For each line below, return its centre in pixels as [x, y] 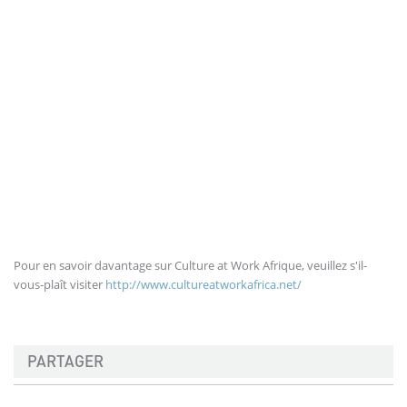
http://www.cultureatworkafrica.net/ [203, 284]
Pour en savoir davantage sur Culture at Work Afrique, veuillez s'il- [190, 265]
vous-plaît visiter [60, 284]
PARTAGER [65, 361]
